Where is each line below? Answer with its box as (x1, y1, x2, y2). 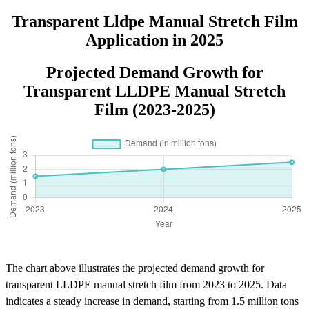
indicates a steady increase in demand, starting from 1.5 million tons (6, 295, 299, 307)
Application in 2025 (86, 30, 223, 49)
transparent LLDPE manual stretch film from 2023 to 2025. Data (6, 278, 287, 290)
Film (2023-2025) (94, 100, 215, 119)
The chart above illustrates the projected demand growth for (6, 261, 264, 274)
